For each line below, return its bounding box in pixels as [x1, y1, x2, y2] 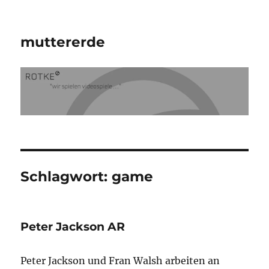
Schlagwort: [20, 168, 112, 185]
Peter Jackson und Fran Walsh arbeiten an [20, 254, 220, 267]
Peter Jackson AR [20, 219, 125, 234]
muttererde [20, 34, 106, 50]
